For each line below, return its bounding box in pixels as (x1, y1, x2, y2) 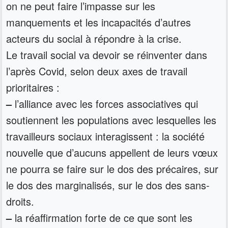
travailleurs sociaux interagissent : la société (6, 129, 205, 144)
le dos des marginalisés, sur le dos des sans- (6, 178, 210, 193)
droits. (6, 194, 35, 209)
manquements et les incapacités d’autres (6, 15, 191, 30)
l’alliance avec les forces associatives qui (12, 96, 198, 111)
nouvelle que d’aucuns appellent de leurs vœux (6, 145, 218, 160)
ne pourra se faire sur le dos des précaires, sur (6, 161, 219, 177)
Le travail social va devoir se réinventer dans (6, 47, 208, 63)
